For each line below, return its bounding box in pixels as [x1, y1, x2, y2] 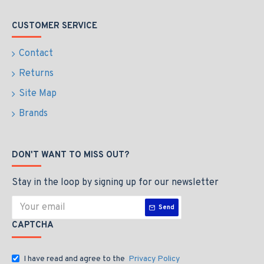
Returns [19, 68, 54, 80]
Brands [19, 108, 48, 120]
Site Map [19, 88, 57, 100]
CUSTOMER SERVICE [12, 21, 97, 32]
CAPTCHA [12, 220, 54, 231]
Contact [19, 48, 53, 60]
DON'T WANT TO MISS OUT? [12, 150, 129, 161]
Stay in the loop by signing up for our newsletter [12, 177, 219, 189]
